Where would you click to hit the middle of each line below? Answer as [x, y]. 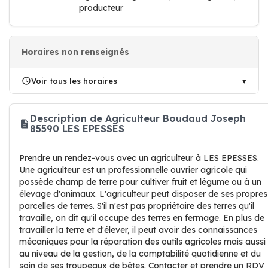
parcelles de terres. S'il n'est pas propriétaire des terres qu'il [137, 206]
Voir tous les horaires [74, 81]
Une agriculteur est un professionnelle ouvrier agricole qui [133, 170]
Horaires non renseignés [75, 52]
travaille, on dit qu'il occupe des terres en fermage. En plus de [142, 218]
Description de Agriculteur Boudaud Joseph [138, 118]
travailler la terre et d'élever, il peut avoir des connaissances [138, 230]
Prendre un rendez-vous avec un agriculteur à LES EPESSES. [139, 158]
